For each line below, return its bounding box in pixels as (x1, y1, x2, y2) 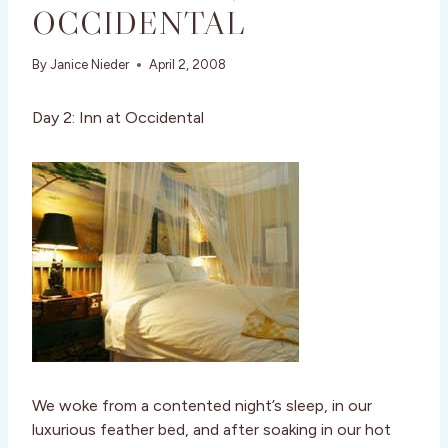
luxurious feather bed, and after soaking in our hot (32, 420, 391, 440)
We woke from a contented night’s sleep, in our (32, 396, 372, 416)
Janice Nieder (50, 57, 130, 73)
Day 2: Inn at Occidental (32, 108, 204, 128)
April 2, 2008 (149, 57, 227, 73)
